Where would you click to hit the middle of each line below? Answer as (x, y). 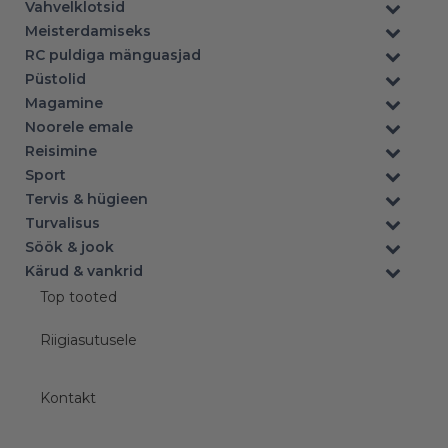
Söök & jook (69, 247)
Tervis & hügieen (86, 199)
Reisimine (61, 151)
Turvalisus (62, 223)
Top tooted (78, 297)
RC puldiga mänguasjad (113, 55)
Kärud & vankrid (84, 271)
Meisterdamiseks (88, 31)
